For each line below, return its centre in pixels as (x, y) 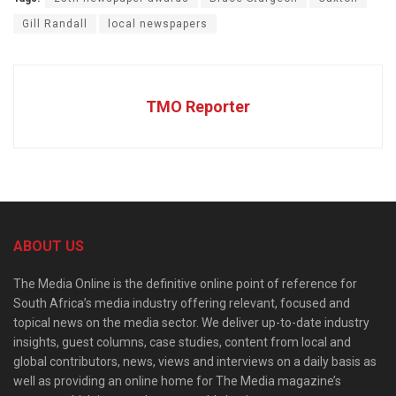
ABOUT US (49, 246)
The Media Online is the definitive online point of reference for (185, 283)
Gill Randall (55, 23)
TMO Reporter (198, 106)
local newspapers (158, 23)
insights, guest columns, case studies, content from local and (182, 342)
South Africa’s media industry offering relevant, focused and (182, 303)
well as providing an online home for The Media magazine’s (177, 381)
